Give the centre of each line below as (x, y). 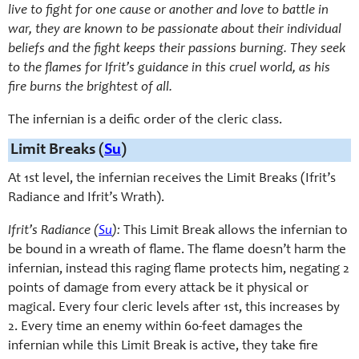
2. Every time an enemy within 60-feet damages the (155, 327)
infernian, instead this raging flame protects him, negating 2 (179, 270)
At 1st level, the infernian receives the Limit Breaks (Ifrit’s (172, 179)
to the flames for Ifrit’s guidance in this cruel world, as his (169, 69)
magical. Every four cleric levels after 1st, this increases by (174, 308)
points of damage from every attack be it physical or (158, 289)
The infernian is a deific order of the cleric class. (145, 121)
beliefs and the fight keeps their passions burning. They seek (177, 49)
